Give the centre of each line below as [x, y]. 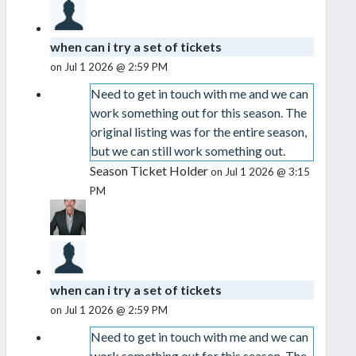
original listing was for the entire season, [198, 132]
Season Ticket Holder [150, 171]
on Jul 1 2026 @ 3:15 [260, 172]
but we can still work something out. [188, 151]
